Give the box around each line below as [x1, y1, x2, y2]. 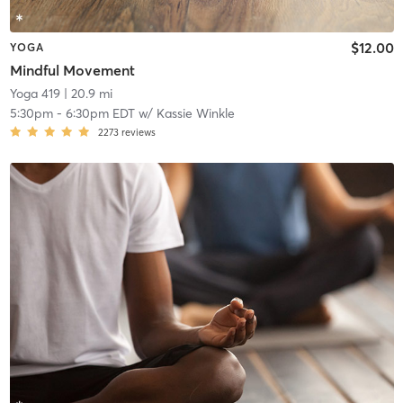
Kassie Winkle [156, 105, 235, 122]
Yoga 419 [9, 85, 60, 103]
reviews [121, 126, 156, 139]
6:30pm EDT [65, 105, 135, 122]
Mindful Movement [9, 61, 135, 80]
